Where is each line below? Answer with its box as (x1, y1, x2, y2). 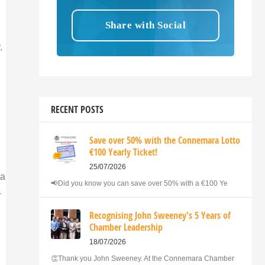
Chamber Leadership (89, 220, 163, 234)
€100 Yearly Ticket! (89, 145, 157, 159)
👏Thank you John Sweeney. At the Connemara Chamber (51, 254, 234, 263)
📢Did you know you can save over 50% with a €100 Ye (51, 179, 228, 188)
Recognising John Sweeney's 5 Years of (89, 208, 231, 222)
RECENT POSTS (51, 102, 104, 116)
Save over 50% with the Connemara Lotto (89, 133, 240, 147)
